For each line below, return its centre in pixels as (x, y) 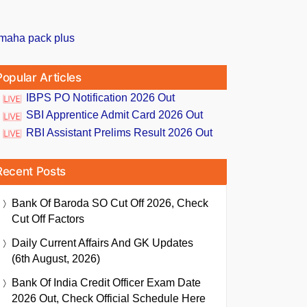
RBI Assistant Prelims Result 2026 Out (119, 132)
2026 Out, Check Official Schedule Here (109, 298)
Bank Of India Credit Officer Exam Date (106, 282)
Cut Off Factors (48, 219)
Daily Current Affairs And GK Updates (102, 243)
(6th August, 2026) (56, 258)
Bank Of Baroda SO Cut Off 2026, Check (110, 203)
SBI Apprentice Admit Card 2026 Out (114, 115)
